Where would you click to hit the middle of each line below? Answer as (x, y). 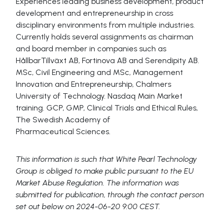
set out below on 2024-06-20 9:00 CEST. (88, 207)
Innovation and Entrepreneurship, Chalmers (93, 84)
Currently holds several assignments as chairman (105, 37)
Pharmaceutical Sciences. (64, 132)
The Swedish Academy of (63, 120)
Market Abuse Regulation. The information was (97, 183)
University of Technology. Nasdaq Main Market (99, 96)
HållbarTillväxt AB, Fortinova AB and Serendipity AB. (108, 61)
